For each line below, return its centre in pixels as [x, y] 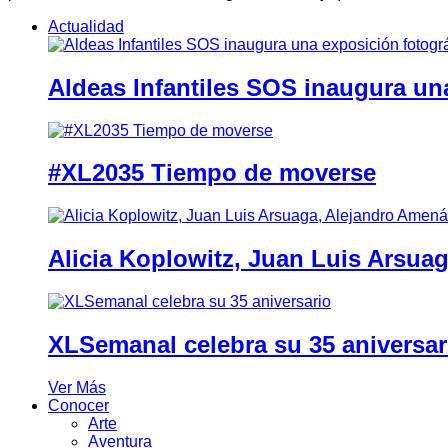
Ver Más [77, 387]
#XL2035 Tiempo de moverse [212, 173]
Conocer [78, 405]
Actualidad [86, 26]
